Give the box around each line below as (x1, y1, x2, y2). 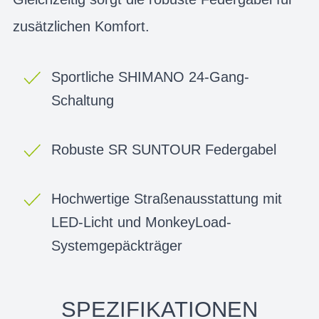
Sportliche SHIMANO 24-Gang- (51, 68, 249, 85)
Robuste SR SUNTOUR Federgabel (51, 141, 276, 157)
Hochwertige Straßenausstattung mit (51, 190, 282, 206)
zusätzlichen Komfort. (13, 18, 150, 34)
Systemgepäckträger (51, 237, 182, 253)
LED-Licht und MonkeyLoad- (51, 214, 231, 230)
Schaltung (51, 92, 114, 108)
